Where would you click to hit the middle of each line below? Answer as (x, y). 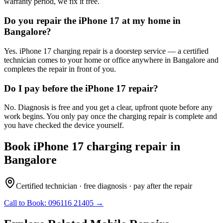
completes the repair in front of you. (60, 69)
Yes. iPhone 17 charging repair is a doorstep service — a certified (106, 51)
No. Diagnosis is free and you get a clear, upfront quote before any (108, 108)
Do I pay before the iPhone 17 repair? (81, 88)
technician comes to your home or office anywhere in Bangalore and (111, 60)
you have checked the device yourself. (64, 125)
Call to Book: (26, 203)
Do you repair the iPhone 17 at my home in (92, 21)
